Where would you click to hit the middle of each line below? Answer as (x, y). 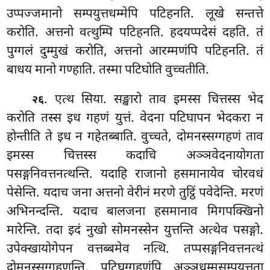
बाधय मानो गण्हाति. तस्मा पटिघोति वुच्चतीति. (108, 70)
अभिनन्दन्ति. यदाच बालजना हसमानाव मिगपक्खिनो (135, 212)
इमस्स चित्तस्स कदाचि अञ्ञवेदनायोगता (135, 156)
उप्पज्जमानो (40, 14)
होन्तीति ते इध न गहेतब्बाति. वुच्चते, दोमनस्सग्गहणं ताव (135, 138)
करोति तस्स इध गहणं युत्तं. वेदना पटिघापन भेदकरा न (135, 119)
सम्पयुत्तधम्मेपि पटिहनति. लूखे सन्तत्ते (168, 14)
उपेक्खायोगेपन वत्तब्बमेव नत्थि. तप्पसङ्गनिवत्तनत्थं (135, 250)
